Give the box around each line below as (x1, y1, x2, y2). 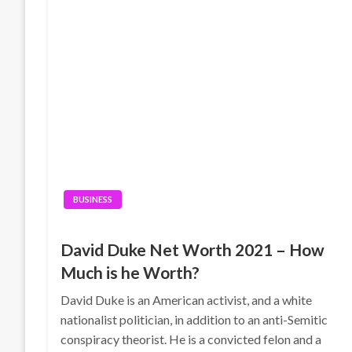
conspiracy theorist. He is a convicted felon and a (60, 332, 322, 346)
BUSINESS (73, 194, 113, 204)
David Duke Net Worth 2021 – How (60, 240, 325, 259)
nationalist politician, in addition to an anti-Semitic (60, 312, 328, 327)
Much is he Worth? (60, 262, 200, 282)
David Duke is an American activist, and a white (60, 292, 313, 307)
